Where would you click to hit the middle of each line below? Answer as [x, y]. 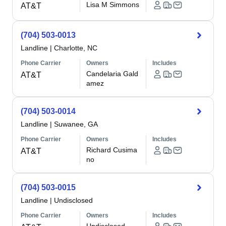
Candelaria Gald [112, 74]
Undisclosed [73, 200]
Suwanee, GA [76, 124]
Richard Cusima [112, 150]
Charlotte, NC [76, 48]
